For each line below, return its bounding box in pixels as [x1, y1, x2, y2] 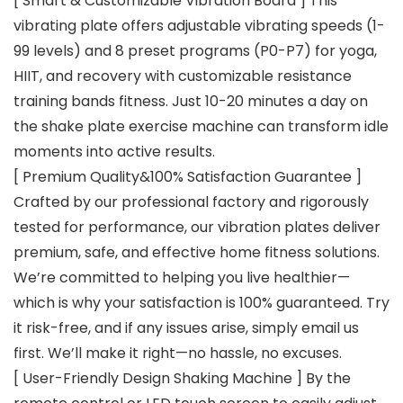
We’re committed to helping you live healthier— [13, 267, 350, 289]
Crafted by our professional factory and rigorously [13, 192, 369, 213]
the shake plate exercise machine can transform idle [13, 116, 389, 138]
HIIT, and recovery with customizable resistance [13, 66, 352, 87]
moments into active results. [13, 141, 215, 163]
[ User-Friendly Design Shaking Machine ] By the [13, 368, 351, 390]
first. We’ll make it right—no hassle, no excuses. [13, 343, 342, 364]
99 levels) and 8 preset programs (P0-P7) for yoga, [13, 40, 377, 62]
